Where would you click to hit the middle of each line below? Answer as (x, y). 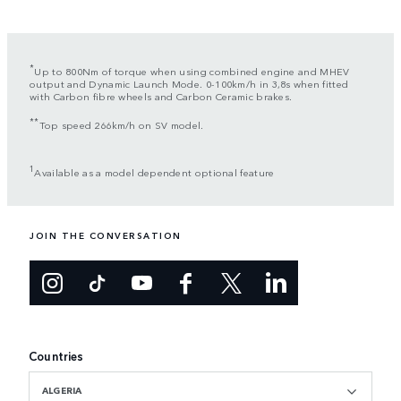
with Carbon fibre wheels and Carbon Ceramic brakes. (161, 95)
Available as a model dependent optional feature (154, 171)
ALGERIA (62, 391)
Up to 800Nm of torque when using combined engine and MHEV (192, 70)
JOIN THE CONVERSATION (106, 236)
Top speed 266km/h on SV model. (121, 124)
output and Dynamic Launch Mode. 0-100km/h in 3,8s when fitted (189, 83)
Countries (56, 356)
